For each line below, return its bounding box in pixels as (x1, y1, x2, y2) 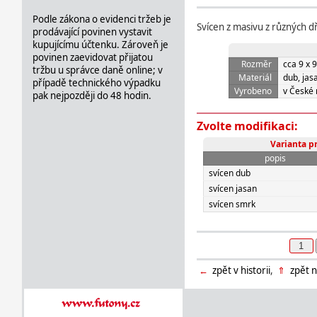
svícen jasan (208, 183, 257, 195)
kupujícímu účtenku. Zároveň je (32, 38, 168, 51)
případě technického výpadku (32, 76, 161, 89)
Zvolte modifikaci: (196, 118, 298, 134)
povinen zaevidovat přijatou (32, 50, 153, 64)
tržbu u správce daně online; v (32, 63, 163, 76)
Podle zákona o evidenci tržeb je (32, 12, 171, 25)
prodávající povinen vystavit (32, 25, 152, 38)
